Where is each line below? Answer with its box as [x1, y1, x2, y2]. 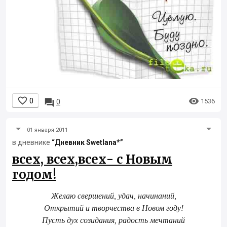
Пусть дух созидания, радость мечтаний [42, 216, 185, 225]
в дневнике [12, 138, 52, 147]
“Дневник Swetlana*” [52, 138, 123, 147]
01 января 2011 [27, 127, 68, 134]
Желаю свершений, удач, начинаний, [51, 192, 176, 201]
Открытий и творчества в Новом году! [44, 204, 183, 213]
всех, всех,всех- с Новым [12, 152, 172, 168]
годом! [12, 167, 56, 183]
